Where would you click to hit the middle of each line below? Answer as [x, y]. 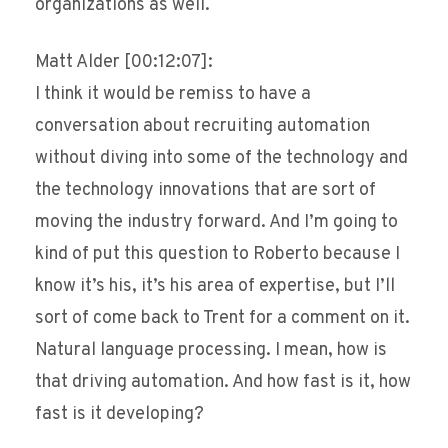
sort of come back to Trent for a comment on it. [222, 319]
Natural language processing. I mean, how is [211, 351]
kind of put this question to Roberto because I [217, 255]
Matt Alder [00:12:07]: [124, 63]
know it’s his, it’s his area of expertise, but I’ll [215, 287]
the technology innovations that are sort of [205, 191]
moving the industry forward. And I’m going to [216, 223]
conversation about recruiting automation [202, 127]
